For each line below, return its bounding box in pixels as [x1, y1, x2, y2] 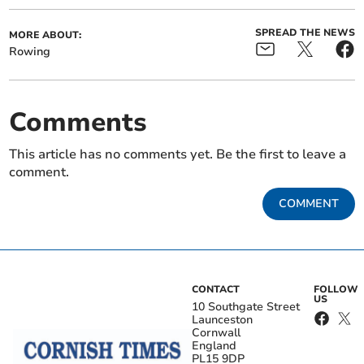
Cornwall [192, 325, 240, 341]
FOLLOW [313, 283, 358, 297]
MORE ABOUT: [9, 28, 82, 42]
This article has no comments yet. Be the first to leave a [9, 145, 347, 164]
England [192, 338, 236, 354]
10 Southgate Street [192, 299, 300, 315]
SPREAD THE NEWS [254, 26, 355, 40]
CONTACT [192, 283, 240, 297]
